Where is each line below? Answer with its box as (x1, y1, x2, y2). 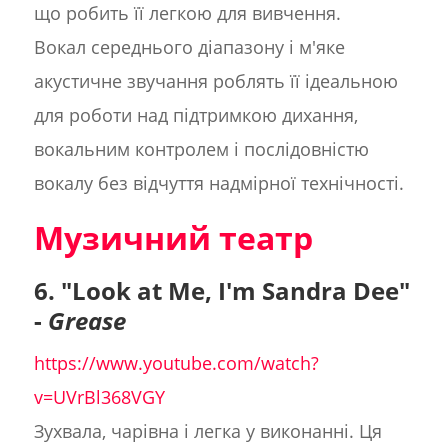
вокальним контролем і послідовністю (33, 137, 369, 162)
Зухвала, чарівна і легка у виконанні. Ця (33, 419, 382, 444)
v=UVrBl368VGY (33, 385, 165, 410)
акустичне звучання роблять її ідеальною (33, 69, 398, 94)
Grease (47, 304, 126, 338)
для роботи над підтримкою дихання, (33, 103, 358, 128)
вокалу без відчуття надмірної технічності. (33, 171, 404, 196)
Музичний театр (33, 216, 313, 260)
